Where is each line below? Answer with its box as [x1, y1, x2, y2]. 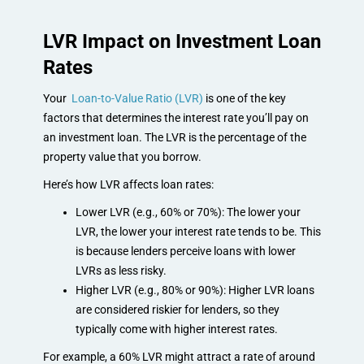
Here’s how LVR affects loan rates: [42, 177, 214, 191]
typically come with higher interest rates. [75, 322, 278, 336]
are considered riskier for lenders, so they [75, 302, 279, 316]
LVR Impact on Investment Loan [42, 29, 321, 53]
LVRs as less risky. [75, 263, 167, 277]
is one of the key [202, 91, 286, 105]
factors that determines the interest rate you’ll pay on [42, 110, 309, 124]
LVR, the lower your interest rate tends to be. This [75, 224, 321, 238]
